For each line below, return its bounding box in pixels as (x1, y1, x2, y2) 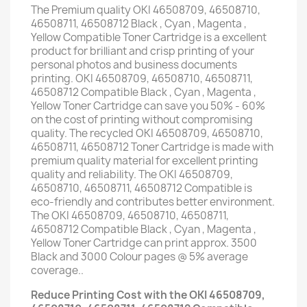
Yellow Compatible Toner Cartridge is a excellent (31, 30, 267, 45)
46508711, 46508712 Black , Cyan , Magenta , (31, 16, 247, 31)
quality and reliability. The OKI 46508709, (31, 167, 233, 182)
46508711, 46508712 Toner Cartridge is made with (31, 140, 273, 154)
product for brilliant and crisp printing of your (31, 44, 254, 58)
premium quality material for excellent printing (31, 153, 258, 168)
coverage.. (31, 263, 84, 278)
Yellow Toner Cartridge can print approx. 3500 (31, 236, 257, 250)
